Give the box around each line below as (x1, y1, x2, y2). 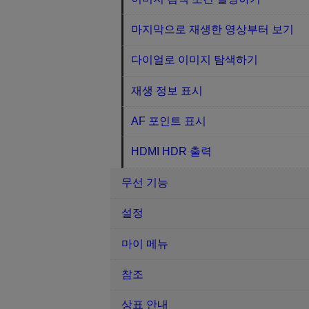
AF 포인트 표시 (131, 115, 207, 128)
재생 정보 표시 (131, 84, 203, 97)
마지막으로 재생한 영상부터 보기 (131, 23, 295, 35)
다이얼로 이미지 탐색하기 (131, 54, 259, 66)
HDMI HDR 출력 (131, 146, 212, 158)
